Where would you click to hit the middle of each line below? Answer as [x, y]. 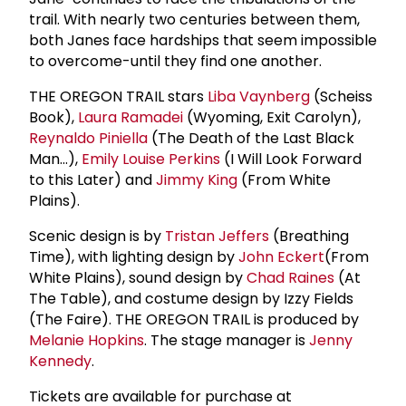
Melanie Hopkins [87, 340]
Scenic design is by [97, 236]
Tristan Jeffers [217, 236]
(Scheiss [341, 96]
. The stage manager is [227, 340]
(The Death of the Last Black [251, 138]
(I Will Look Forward [291, 159]
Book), [53, 117]
